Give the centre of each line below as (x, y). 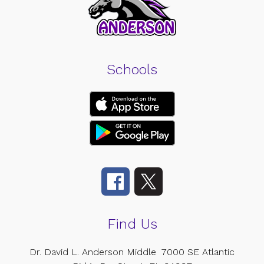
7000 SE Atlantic (198, 252)
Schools (132, 69)
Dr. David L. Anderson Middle (93, 252)
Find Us (132, 224)
